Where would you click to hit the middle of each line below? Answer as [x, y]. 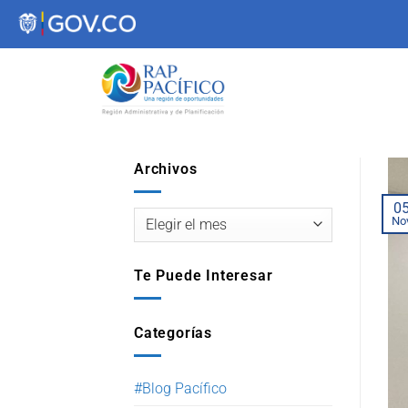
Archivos [166, 169]
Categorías [173, 333]
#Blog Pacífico [180, 388]
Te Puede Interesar [204, 276]
